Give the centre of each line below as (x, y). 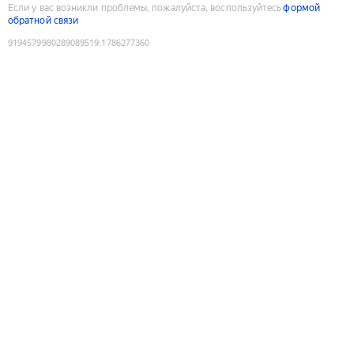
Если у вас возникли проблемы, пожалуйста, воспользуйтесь (145, 8)
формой (301, 8)
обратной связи (43, 20)
